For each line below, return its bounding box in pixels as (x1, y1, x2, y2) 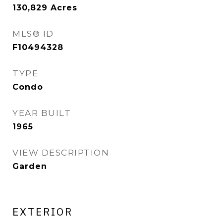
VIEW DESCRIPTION (12, 148, 109, 158)
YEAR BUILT (12, 108, 71, 118)
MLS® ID (12, 29, 54, 39)
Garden (12, 162, 47, 171)
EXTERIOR (12, 205, 73, 219)
